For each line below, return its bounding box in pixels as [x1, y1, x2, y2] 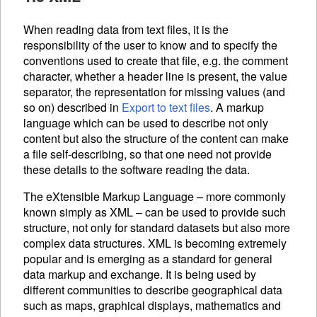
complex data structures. [23, 235, 148, 252]
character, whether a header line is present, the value [23, 68, 287, 85]
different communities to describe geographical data [23, 282, 282, 299]
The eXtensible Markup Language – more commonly [23, 188, 286, 205]
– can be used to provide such [133, 204, 286, 221]
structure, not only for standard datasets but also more [23, 219, 290, 236]
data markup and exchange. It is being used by [23, 266, 256, 283]
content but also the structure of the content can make [23, 130, 289, 147]
